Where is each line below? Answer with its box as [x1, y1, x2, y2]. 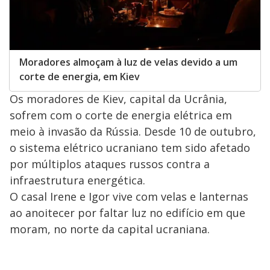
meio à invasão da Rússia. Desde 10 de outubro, [10, 124, 256, 139]
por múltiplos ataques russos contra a [10, 157, 210, 172]
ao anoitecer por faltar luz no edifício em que [10, 206, 245, 221]
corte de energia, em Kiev [19, 70, 140, 84]
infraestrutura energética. [10, 173, 145, 188]
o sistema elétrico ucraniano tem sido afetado [10, 140, 250, 155]
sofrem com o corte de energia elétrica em [10, 108, 232, 123]
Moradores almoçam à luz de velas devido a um [19, 55, 237, 69]
